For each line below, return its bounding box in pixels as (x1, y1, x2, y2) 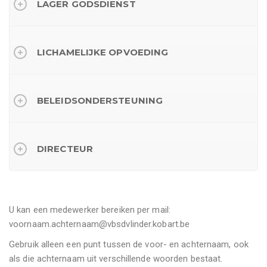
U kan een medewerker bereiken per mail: (9, 204, 170, 215)
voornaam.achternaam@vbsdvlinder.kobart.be (9, 218, 190, 229)
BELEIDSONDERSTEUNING (37, 95, 163, 106)
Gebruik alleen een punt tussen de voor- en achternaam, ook (9, 238, 249, 250)
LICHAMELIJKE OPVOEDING (37, 46, 169, 58)
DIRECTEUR (37, 143, 93, 154)
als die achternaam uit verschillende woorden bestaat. (9, 253, 223, 264)
